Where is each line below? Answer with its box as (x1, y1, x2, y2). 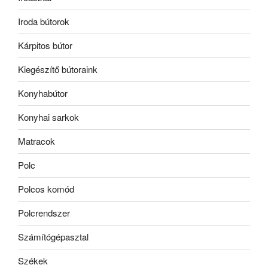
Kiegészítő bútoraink (18, 63, 98, 76)
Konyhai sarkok (18, 111, 79, 124)
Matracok (18, 135, 55, 148)
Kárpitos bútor (18, 39, 72, 52)
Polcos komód (18, 182, 74, 196)
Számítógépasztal (18, 230, 89, 243)
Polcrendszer (18, 206, 70, 220)
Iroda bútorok (18, 15, 69, 28)
